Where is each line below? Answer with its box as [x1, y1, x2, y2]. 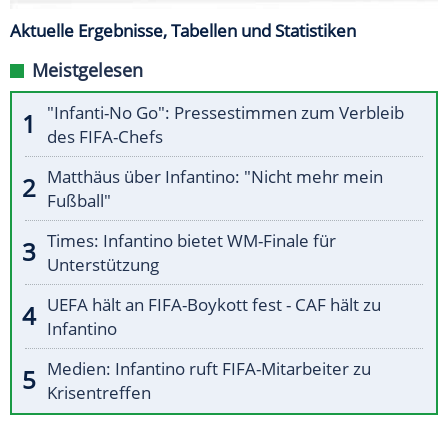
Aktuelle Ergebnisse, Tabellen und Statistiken [10, 19, 356, 43]
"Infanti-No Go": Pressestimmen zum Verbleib [47, 101, 404, 125]
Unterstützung [47, 253, 159, 277]
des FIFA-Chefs [47, 125, 163, 149]
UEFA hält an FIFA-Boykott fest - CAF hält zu [47, 293, 381, 317]
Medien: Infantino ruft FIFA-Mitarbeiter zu [47, 357, 371, 381]
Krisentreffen [47, 381, 151, 405]
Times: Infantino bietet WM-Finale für [47, 229, 336, 253]
